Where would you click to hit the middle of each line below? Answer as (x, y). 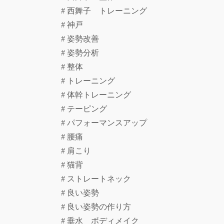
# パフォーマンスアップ (104, 123)
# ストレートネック (96, 179)
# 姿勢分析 (84, 53)
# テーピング (84, 109)
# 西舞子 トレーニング (108, 11)
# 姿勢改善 (84, 39)
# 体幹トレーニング (96, 95)
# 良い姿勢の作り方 (96, 207)
